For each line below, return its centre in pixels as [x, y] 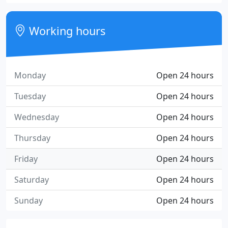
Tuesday [30, 96]
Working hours [66, 31]
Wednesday [37, 117]
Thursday [32, 138]
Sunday [28, 201]
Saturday [32, 180]
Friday [26, 159]
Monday [30, 75]
